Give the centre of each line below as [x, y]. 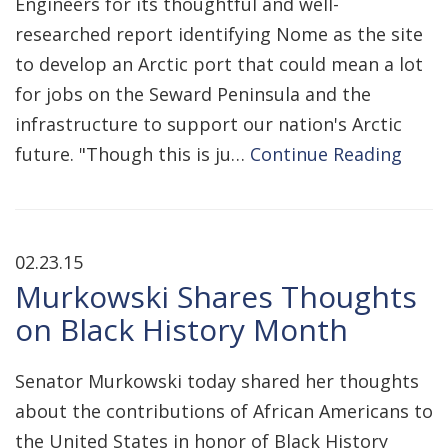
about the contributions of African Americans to [224, 411]
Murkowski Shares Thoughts [216, 296]
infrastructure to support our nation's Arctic [208, 124]
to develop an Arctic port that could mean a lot [219, 64]
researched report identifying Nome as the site [219, 34]
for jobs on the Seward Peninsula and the [193, 94]
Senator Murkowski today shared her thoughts [217, 381]
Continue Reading [326, 154]
